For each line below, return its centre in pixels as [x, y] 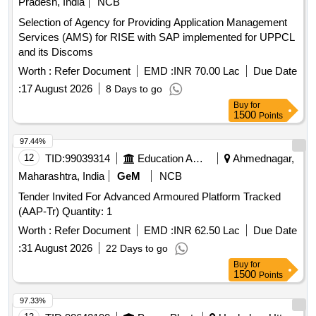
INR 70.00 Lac [207, 71]
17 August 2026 [57, 89]
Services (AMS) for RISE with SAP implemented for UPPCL [157, 37]
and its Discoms [56, 52]
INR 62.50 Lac [207, 231]
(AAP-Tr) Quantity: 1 [87, 212]
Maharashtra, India [61, 176]
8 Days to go [134, 89]
